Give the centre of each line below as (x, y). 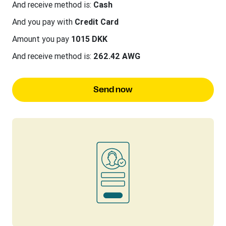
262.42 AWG (117, 56)
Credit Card (97, 21)
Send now (113, 90)
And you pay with (43, 21)
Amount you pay (42, 39)
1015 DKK (89, 39)
